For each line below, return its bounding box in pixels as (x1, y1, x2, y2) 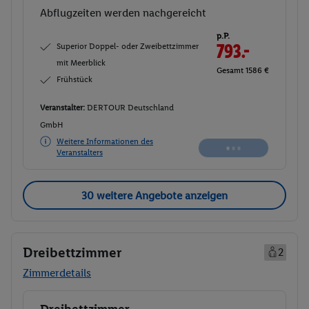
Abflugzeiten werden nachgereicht (40, 6, 206, 20)
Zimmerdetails (23, 266, 91, 280)
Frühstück (57, 74, 92, 85)
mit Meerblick (57, 58, 106, 68)
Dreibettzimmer (23, 244, 121, 261)
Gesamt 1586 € (217, 66, 269, 76)
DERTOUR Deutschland (87, 103, 174, 113)
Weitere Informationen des (57, 137, 153, 147)
